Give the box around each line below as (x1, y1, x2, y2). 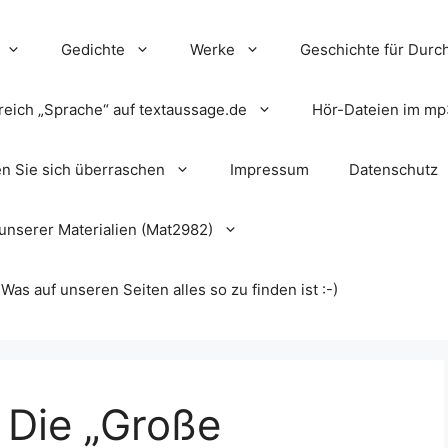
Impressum (230, 160, 309, 179)
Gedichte (61, 40, 125, 59)
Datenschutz (349, 160, 438, 179)
